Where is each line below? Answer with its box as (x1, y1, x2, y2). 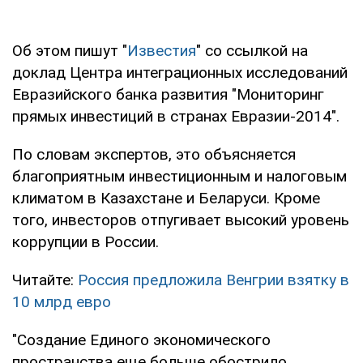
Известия (127, 41, 196, 60)
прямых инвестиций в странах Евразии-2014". (12, 106, 340, 126)
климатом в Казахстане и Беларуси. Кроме (12, 188, 320, 207)
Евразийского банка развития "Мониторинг (12, 84, 324, 104)
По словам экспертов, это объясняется (12, 144, 296, 164)
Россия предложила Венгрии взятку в (78, 270, 349, 289)
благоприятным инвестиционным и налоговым (12, 166, 347, 186)
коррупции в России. (12, 232, 159, 251)
